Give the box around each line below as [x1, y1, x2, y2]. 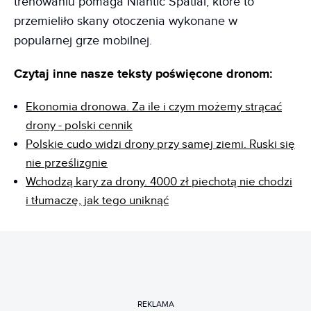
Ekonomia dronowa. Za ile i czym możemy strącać [26, 100, 282, 114]
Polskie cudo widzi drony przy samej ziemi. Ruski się [26, 137, 295, 151]
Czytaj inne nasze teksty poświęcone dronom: [14, 67, 272, 82]
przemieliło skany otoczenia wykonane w [14, 14, 237, 28]
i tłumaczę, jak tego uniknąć [26, 194, 169, 208]
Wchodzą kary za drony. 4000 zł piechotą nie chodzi [26, 175, 292, 189]
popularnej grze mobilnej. [14, 33, 152, 48]
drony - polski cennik [26, 119, 133, 133]
